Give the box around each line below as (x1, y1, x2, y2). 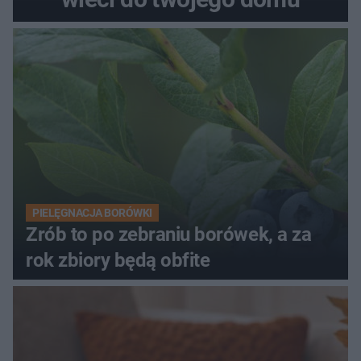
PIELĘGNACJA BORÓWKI (32, 205, 152, 219)
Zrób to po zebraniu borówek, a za (26, 222, 312, 246)
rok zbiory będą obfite (26, 248, 210, 272)
